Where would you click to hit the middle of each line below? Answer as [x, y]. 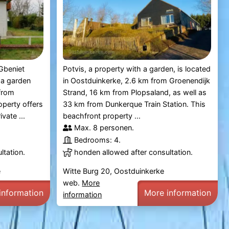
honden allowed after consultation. [134, 152]
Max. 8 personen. [104, 128]
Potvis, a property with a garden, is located [137, 69]
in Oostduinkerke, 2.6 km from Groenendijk [137, 81]
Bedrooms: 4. [98, 140]
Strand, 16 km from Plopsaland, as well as [135, 93]
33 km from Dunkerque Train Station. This [134, 104]
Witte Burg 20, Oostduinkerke [114, 171]
